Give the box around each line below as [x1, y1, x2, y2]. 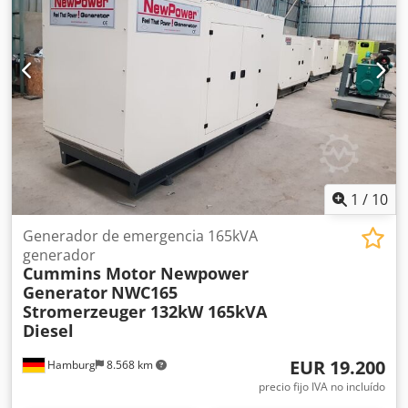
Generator [23, 280, 107, 303]
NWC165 [111, 280, 178, 303]
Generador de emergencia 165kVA [23, 225, 258, 246]
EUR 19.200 [290, 354, 385, 380]
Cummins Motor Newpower [23, 261, 249, 284]
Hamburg [45, 356, 96, 372]
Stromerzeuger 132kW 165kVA [23, 300, 267, 322]
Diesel [23, 319, 74, 342]
